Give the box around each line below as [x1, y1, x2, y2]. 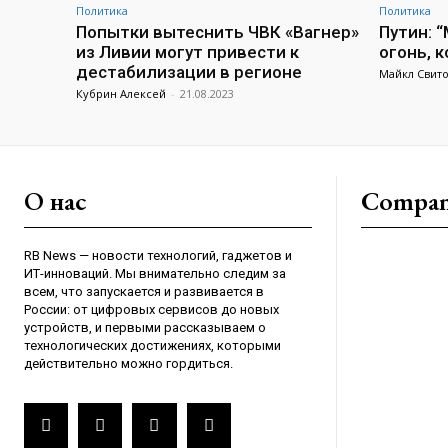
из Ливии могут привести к [76, 42, 299, 63]
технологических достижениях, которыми [24, 338, 281, 354]
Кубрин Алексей [76, 86, 166, 102]
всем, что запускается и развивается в [24, 284, 264, 300]
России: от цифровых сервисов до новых [24, 302, 279, 318]
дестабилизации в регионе [76, 62, 302, 83]
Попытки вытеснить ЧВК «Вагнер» [76, 22, 359, 43]
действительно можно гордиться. [24, 356, 233, 372]
